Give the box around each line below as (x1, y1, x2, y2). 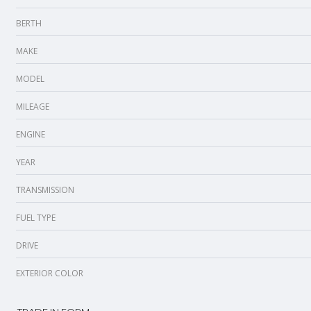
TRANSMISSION (16, 184, 74, 196)
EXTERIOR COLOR (16, 267, 83, 279)
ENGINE (16, 128, 45, 140)
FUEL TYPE (16, 212, 56, 224)
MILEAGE (16, 101, 49, 112)
